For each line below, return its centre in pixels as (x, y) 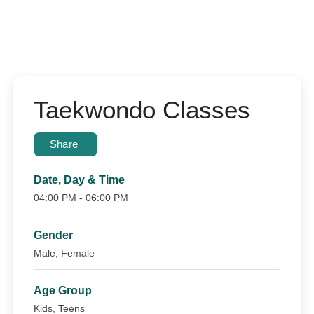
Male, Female (64, 253)
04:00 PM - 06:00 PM (81, 198)
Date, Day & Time (79, 180)
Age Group (63, 291)
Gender (53, 235)
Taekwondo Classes (142, 110)
